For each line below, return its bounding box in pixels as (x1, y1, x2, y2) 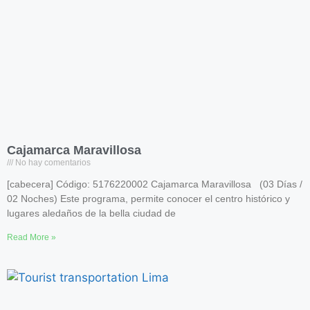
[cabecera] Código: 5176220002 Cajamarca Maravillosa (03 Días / (7, 179, 302, 190)
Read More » (7, 232, 56, 242)
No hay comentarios (13, 158, 91, 167)
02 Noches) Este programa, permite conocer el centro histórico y (7, 193, 290, 204)
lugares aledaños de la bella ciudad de (7, 208, 176, 219)
